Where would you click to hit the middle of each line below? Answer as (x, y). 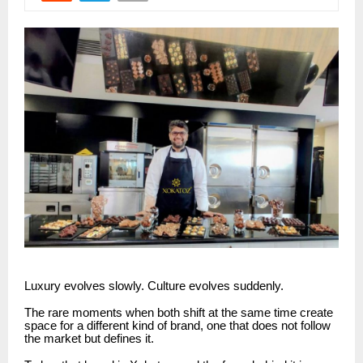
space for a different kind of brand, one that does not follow (177, 325)
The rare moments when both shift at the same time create (179, 312)
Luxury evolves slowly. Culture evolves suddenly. (154, 286)
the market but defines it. (89, 338)
